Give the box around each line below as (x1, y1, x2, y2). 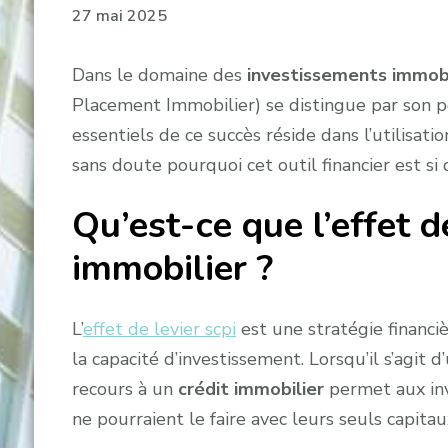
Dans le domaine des (71, 63, 247, 88)
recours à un (71, 377, 178, 402)
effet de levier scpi (82, 317, 236, 342)
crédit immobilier (177, 377, 324, 402)
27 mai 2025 (71, 5, 167, 28)
